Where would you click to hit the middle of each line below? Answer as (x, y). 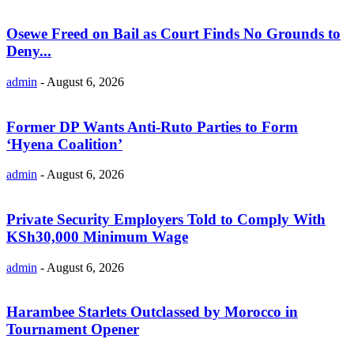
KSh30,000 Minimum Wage (97, 236)
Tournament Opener (73, 330)
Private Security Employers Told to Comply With (166, 219)
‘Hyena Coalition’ (64, 144)
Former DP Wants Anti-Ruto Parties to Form (152, 126)
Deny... (29, 51)
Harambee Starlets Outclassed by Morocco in (152, 312)
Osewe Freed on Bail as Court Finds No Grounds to (173, 34)
